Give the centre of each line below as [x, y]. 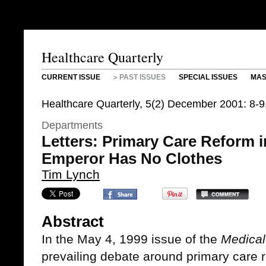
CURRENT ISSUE [71, 77]
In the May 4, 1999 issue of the [131, 239]
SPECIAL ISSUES [208, 77]
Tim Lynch [71, 174]
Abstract [73, 221]
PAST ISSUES [142, 77]
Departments [72, 125]
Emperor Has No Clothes [132, 159]
